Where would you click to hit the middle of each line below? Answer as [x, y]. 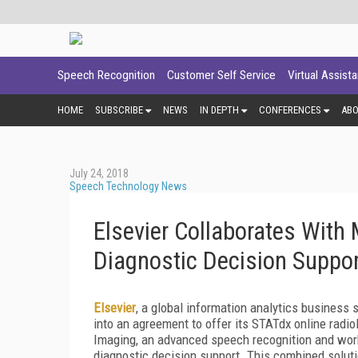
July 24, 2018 [99, 173]
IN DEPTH [219, 109]
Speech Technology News [128, 186]
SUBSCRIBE [119, 109]
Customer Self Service [221, 75]
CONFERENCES [290, 109]
